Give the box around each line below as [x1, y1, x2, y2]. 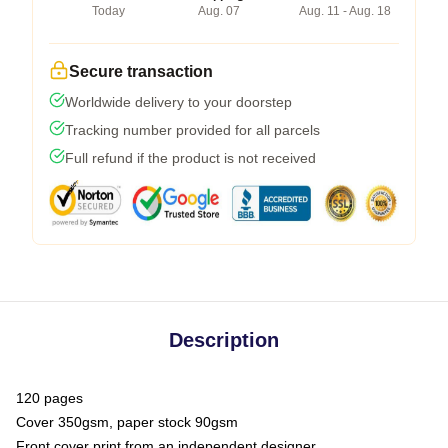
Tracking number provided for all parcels [65, 121, 320, 138]
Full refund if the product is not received [65, 149, 316, 166]
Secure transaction [69, 62, 213, 80]
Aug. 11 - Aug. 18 [299, 3, 391, 18]
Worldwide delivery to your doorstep [65, 93, 292, 110]
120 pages [16, 389, 83, 406]
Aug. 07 [198, 3, 240, 18]
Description [169, 328, 279, 351]
